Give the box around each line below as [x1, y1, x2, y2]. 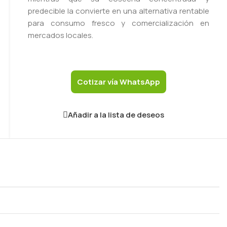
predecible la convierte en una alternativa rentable [28, 6, 209, 16]
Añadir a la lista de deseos [68, 109, 164, 121]
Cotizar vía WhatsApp [77, 77, 160, 87]
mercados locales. [28, 30, 93, 41]
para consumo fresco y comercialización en [28, 18, 209, 28]
